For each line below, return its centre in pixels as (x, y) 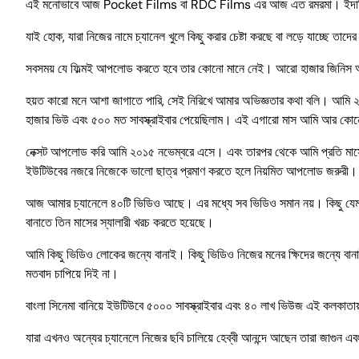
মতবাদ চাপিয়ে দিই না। (72, 273)
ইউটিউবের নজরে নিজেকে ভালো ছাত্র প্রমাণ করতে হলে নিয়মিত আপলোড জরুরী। (192, 171)
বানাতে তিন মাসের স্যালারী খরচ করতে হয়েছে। (120, 222)
